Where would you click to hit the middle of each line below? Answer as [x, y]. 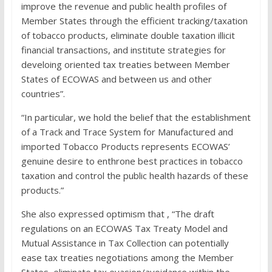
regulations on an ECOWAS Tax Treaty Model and [124, 229]
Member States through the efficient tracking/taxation [134, 21]
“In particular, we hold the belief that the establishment [136, 117]
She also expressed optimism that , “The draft [117, 214]
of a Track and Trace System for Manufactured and [127, 132]
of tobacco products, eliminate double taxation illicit [128, 36]
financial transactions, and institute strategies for [123, 50]
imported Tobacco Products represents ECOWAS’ [125, 147]
